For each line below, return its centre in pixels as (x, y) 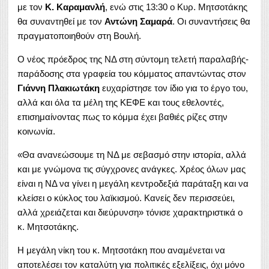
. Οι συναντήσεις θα (211, 21)
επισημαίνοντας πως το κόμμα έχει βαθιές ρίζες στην (122, 116)
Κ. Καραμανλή (75, 7)
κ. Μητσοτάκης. (48, 226)
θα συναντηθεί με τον (61, 21)
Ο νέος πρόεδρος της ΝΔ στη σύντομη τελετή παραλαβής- (133, 59)
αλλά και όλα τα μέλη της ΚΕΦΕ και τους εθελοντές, (121, 102)
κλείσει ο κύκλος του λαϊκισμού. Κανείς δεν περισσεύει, (126, 198)
